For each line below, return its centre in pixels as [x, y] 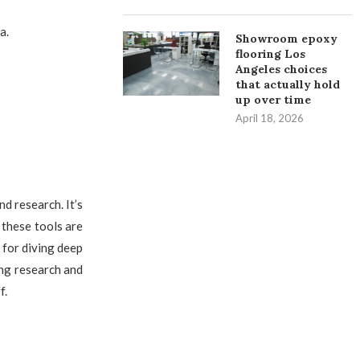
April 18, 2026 [270, 118]
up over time [274, 100]
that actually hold [288, 84]
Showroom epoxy [287, 39]
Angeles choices [282, 69]
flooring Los [271, 54]
